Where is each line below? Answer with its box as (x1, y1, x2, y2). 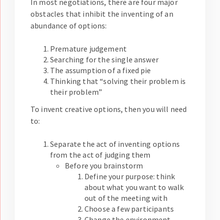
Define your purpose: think (84, 171, 175, 182)
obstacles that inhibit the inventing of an (30, 9, 173, 19)
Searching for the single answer (50, 55, 159, 65)
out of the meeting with (84, 193, 167, 203)
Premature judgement (50, 44, 127, 54)
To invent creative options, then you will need (30, 104, 187, 114)
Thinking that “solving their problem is (50, 76, 186, 86)
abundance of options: (30, 21, 107, 31)
